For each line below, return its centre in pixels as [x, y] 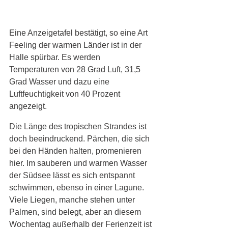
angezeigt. [29, 106]
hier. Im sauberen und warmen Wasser [79, 163]
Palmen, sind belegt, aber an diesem [76, 212]
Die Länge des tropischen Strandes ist [79, 127]
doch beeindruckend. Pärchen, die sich [80, 139]
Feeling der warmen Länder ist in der [76, 45]
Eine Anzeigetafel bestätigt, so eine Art [79, 33]
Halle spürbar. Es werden [56, 58]
